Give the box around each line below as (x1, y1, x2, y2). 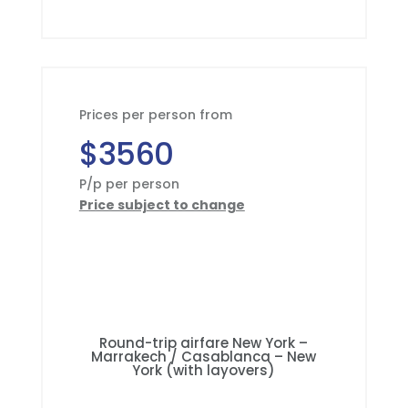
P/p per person (78, 175, 179, 193)
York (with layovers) (132, 361, 276, 380)
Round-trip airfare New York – (99, 333, 309, 352)
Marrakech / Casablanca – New (91, 347, 317, 366)
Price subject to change (78, 196, 245, 214)
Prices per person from (78, 106, 232, 124)
